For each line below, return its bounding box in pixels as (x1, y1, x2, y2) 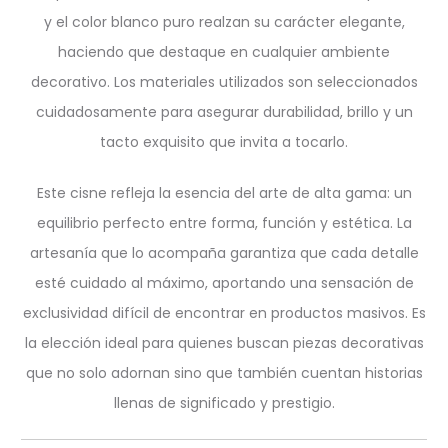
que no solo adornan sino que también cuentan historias (25, 363, 423, 383)
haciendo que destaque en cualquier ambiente (58, 42, 390, 62)
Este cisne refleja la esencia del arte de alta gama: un (36, 183, 412, 203)
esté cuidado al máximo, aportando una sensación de (34, 273, 414, 293)
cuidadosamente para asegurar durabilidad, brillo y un (35, 102, 413, 122)
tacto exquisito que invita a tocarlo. (100, 132, 348, 152)
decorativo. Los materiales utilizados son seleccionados (30, 72, 418, 92)
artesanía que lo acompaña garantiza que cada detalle (29, 243, 419, 263)
